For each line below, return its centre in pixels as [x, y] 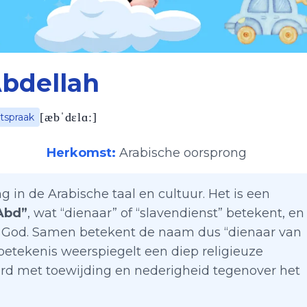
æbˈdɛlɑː [69, 117]
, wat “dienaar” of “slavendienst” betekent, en [166, 213]
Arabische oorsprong [183, 153]
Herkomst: [81, 153]
